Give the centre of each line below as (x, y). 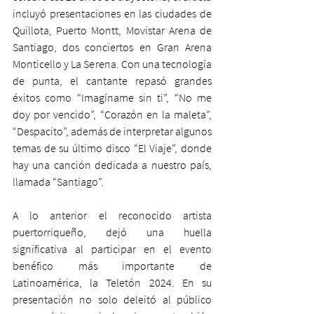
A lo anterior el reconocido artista (112, 215)
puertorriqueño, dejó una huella (112, 232)
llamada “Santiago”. (58, 181)
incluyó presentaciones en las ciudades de (112, 13)
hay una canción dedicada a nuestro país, (112, 164)
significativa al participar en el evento (112, 248)
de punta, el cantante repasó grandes (112, 80)
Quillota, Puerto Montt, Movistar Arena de (112, 30)
